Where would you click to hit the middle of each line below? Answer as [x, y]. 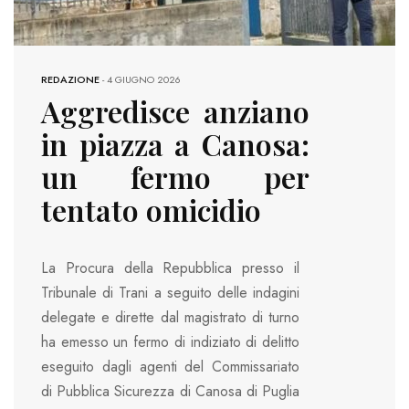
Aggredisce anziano [175, 111]
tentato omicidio [151, 210]
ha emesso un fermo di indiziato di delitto [170, 342]
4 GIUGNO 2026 [144, 80]
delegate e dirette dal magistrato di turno [170, 318]
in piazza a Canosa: [175, 144]
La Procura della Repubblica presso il [170, 268]
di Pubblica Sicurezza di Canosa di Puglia [170, 392]
